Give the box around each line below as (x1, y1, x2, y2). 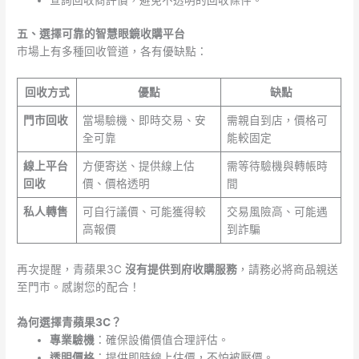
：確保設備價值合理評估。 (95, 333, 230, 346)
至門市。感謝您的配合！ (17, 280, 141, 293)
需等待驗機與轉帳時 (226, 159, 328, 173)
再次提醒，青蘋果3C (17, 262, 126, 276)
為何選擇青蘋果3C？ (17, 315, 123, 329)
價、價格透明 (82, 177, 150, 191)
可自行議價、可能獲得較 (82, 205, 206, 219)
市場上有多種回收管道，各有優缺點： (17, 45, 208, 58)
